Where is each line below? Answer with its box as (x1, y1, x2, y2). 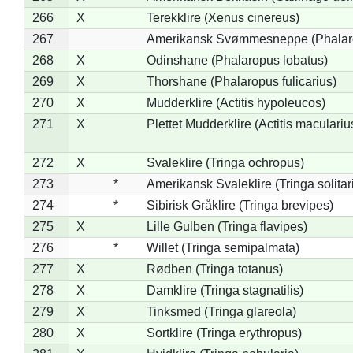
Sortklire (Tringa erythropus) (146, 325, 302, 340)
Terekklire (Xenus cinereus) (146, 10, 299, 24)
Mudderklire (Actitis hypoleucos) (146, 95, 325, 110)
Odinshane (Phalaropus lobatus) (146, 53, 328, 67)
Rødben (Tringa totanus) (146, 262, 283, 276)
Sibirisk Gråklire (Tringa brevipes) (146, 198, 333, 212)
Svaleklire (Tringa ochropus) (146, 155, 304, 169)
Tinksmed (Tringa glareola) (146, 304, 296, 318)
